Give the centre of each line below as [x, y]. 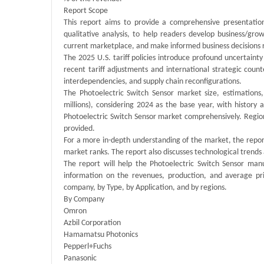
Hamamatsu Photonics [101, 235]
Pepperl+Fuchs [88, 247]
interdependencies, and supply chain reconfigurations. [153, 82]
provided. [79, 129]
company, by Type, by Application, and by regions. [145, 188]
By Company [84, 200]
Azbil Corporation [92, 223]
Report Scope [86, 11]
